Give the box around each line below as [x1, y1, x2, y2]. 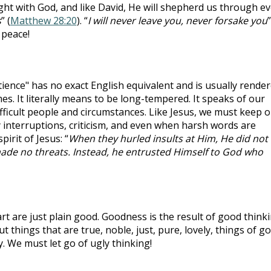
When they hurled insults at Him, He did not [68, 131, 268, 145]
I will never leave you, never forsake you [87, 13, 267, 27]
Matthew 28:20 [10, 13, 77, 27]
